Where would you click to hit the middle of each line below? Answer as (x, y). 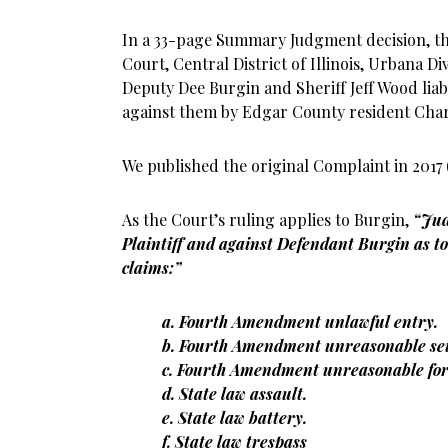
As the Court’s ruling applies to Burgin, (267, 219)
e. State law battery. (234, 417)
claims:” (151, 267)
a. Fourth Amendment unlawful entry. (300, 321)
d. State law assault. (234, 393)
